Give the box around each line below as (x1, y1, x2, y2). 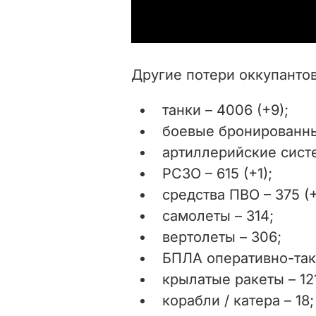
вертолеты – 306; (162, 228, 281, 245)
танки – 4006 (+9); (162, 101, 288, 119)
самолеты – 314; (162, 207, 274, 224)
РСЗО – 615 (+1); (162, 164, 272, 182)
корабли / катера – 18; (162, 291, 314, 309)
